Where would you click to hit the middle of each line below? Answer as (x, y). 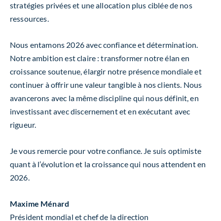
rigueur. (23, 125)
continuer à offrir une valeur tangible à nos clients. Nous (106, 85)
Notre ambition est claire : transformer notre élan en (100, 58)
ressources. (29, 18)
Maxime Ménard (40, 203)
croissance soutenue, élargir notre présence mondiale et (106, 71)
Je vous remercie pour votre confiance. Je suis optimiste (106, 151)
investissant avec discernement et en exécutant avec (100, 111)
